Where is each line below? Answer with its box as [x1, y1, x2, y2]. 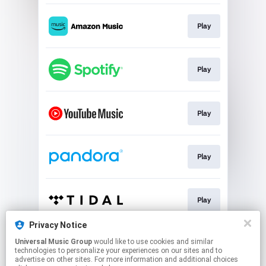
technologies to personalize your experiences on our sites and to [15, 246, 222, 255]
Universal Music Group [15, 237, 92, 246]
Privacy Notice [29, 220, 87, 230]
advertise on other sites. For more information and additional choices [15, 255, 238, 264]
